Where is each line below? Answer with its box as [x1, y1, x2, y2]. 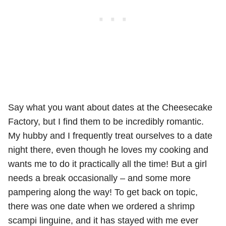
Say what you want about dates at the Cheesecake [8, 102, 212, 112]
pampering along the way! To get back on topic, [8, 187, 198, 197]
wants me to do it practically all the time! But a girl [8, 158, 207, 169]
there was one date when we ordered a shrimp [8, 201, 195, 211]
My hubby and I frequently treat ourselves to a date [8, 130, 212, 141]
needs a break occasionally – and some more [8, 173, 191, 183]
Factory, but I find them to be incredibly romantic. [8, 116, 204, 127]
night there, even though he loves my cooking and [8, 144, 208, 155]
